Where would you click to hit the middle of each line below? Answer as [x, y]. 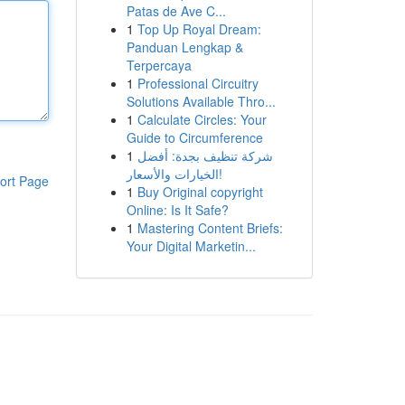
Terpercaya [159, 65]
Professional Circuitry [198, 83]
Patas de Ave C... [176, 11]
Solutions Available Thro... [201, 101]
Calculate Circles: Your [202, 119]
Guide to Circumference [194, 137]
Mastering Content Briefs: [210, 228]
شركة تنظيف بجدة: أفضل [205, 155]
